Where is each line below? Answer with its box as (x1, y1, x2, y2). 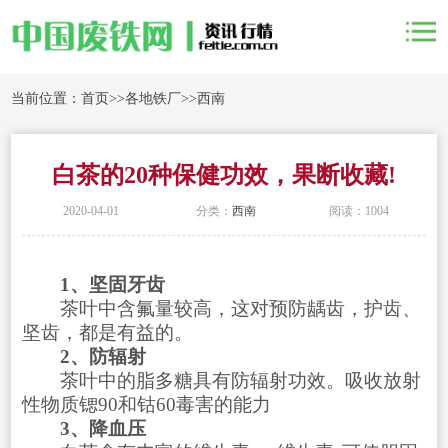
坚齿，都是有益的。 (21, 321, 193, 343)
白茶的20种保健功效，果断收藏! (52, 162, 396, 189)
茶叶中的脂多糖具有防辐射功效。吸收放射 (21, 369, 421, 391)
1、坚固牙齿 (59, 273, 165, 295)
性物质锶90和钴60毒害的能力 (21, 393, 271, 415)
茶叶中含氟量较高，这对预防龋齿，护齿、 (21, 297, 421, 319)
